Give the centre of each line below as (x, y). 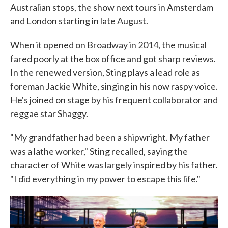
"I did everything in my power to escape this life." (105, 179)
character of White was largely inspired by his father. (114, 165)
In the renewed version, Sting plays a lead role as (105, 72)
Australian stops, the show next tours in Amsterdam (112, 7)
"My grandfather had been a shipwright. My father (110, 137)
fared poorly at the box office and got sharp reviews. (113, 59)
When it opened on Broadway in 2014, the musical (108, 45)
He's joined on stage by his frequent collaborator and (114, 100)
